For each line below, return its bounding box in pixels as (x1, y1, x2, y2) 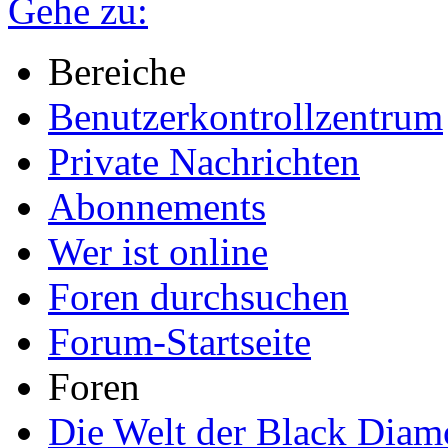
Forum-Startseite (48, 319, 311, 363)
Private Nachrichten (48, 139, 360, 183)
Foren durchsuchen (48, 274, 349, 318)
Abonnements (48, 184, 266, 228)
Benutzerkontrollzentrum (48, 94, 443, 138)
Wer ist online (48, 229, 268, 273)
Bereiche (48, 49, 186, 93)
